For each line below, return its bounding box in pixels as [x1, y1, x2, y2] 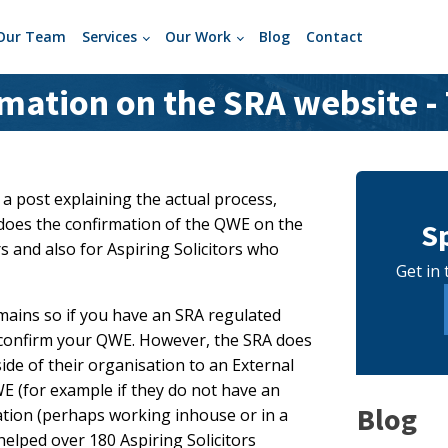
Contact [305, 27, 363, 47]
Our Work [165, 27, 231, 47]
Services [82, 27, 138, 47]
